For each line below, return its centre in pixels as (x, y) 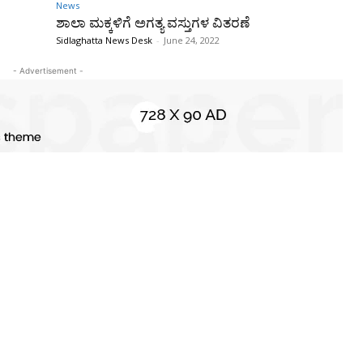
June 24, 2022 (192, 40)
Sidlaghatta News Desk (104, 40)
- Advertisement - (48, 70)
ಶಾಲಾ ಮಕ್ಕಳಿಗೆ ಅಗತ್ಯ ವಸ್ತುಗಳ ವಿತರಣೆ (153, 22)
